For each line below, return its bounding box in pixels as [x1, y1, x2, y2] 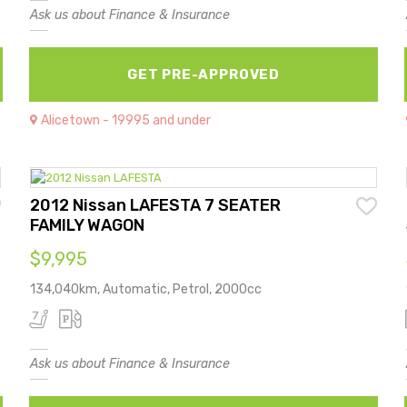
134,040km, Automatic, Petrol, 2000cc [30, 281, 263, 297]
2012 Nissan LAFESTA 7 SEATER [30, 194, 282, 215]
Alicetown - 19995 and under [41, 112, 212, 128]
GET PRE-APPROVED [126, 65, 281, 83]
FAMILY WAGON [30, 214, 145, 235]
